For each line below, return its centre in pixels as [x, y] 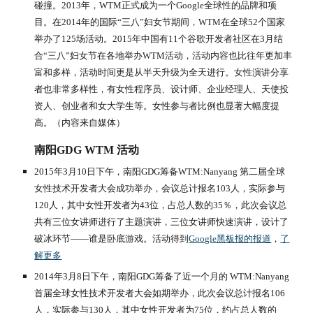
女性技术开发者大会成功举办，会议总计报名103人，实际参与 [160, 188]
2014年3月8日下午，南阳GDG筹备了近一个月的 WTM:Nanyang [162, 276]
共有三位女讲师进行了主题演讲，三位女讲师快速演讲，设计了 [162, 222]
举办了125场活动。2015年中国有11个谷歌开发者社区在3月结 [159, 39]
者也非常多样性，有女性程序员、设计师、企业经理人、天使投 [162, 89]
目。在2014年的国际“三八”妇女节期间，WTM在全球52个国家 [160, 22]
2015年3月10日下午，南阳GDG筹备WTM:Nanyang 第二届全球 [160, 172]
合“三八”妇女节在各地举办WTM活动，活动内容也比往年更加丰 [163, 56]
